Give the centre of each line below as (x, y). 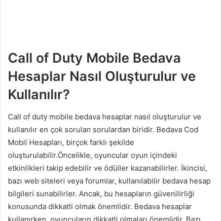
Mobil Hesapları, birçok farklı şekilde (71, 142)
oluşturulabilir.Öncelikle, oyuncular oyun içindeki (92, 155)
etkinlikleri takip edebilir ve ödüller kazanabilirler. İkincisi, (108, 168)
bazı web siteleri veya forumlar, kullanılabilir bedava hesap (109, 181)
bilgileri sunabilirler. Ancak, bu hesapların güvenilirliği (101, 193)
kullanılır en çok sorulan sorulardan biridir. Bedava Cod (103, 129)
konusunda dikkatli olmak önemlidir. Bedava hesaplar (100, 206)
